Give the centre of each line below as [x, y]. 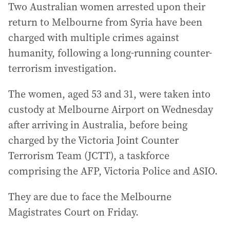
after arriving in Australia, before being [98, 125]
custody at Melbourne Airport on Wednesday [111, 109]
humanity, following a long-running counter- [110, 53]
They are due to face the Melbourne [90, 197]
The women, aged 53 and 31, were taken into [109, 94]
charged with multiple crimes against [94, 37]
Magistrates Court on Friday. [73, 212]
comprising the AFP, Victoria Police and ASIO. [113, 171]
